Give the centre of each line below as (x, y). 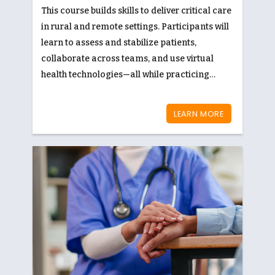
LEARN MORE (199, 114)
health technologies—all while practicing (125, 75)
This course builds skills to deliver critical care (136, 11)
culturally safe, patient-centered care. (120, 91)
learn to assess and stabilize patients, (119, 43)
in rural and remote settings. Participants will (135, 27)
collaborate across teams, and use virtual (127, 59)
